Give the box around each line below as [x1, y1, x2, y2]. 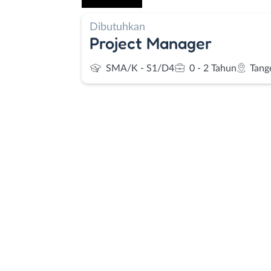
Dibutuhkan [90, 21, 145, 33]
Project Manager [90, 33, 212, 53]
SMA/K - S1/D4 [106, 64, 174, 73]
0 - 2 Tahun [189, 64, 237, 73]
